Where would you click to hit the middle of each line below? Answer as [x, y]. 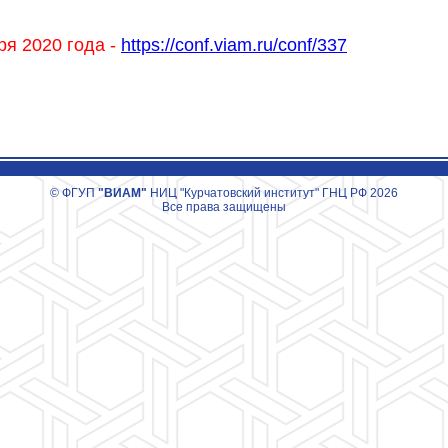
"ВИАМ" [122, 193]
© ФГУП [74, 193]
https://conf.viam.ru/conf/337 [234, 45]
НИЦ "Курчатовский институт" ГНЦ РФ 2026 [272, 193]
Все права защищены [224, 207]
